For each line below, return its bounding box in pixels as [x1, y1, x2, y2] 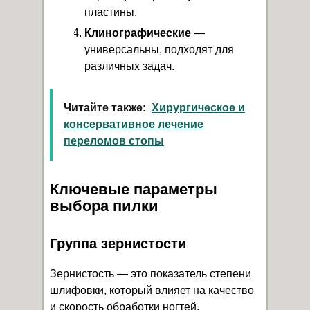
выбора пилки [50, 197, 158, 215]
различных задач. [84, 60, 174, 72]
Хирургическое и [152, 101, 245, 113]
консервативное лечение [64, 118, 203, 130]
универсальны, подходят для [84, 43, 234, 55]
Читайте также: [64, 101, 146, 113]
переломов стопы [64, 134, 164, 147]
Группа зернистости [50, 235, 186, 251]
